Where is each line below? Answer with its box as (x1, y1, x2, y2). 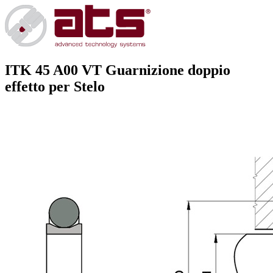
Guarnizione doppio (102, 62, 230, 78)
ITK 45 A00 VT (5, 62, 102, 78)
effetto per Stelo (5, 78, 105, 94)
